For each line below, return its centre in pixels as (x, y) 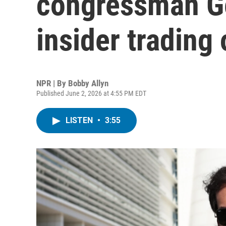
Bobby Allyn (88, 83)
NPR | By (52, 83)
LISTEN (80, 120)
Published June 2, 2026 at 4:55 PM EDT (91, 93)
